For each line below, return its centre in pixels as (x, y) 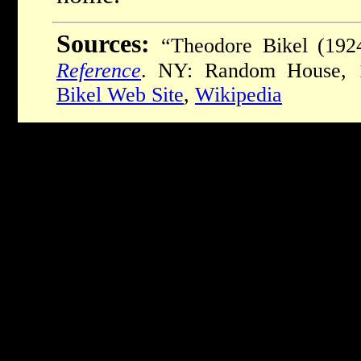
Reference (99, 70)
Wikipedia (239, 94)
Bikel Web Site (120, 94)
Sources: (103, 44)
